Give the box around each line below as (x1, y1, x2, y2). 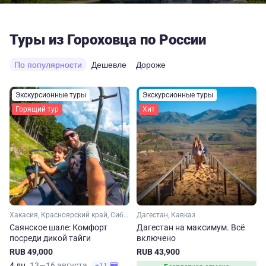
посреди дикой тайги (9, 233, 91, 243)
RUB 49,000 (9, 247, 53, 256)
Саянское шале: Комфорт (9, 223, 107, 232)
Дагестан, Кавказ (137, 211, 195, 219)
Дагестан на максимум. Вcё (137, 223, 245, 232)
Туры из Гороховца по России (9, 31, 206, 48)
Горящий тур (15, 105, 59, 113)
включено (137, 233, 176, 243)
